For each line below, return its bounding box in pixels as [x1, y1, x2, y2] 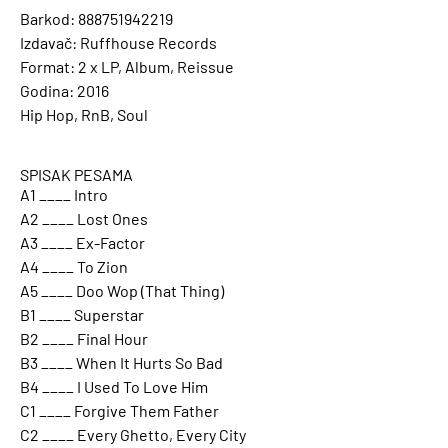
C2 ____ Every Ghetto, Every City [20, 424, 246, 444]
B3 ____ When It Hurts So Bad [20, 352, 223, 372]
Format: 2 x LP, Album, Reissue [20, 57, 234, 77]
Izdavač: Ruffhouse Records [20, 33, 217, 53]
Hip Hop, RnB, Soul [20, 105, 148, 125]
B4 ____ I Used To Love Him [20, 376, 208, 396]
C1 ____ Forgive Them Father [20, 400, 219, 420]
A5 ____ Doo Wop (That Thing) [20, 280, 224, 300]
